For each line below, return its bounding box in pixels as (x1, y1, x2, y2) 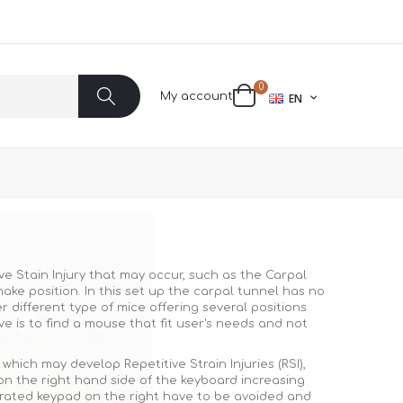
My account (160, 89, 234, 103)
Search (104, 129, 145, 147)
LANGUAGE (268, 88, 326, 104)
